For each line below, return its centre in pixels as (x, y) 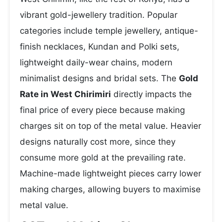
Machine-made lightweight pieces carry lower (111, 173)
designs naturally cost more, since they (98, 142)
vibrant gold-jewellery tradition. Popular (99, 15)
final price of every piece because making (102, 110)
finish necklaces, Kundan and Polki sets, (100, 47)
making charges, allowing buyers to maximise (110, 189)
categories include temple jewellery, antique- (109, 31)
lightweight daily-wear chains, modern (96, 62)
